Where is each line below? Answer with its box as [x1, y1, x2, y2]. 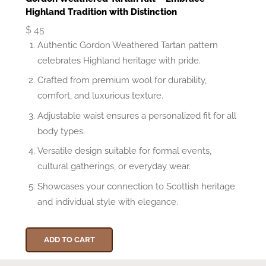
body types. [37, 125, 85, 136]
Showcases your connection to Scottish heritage [37, 180, 235, 191]
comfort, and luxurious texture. [37, 90, 163, 101]
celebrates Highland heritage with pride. [37, 55, 201, 66]
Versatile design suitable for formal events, [37, 145, 211, 156]
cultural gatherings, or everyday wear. [37, 161, 191, 172]
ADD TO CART [43, 235, 95, 245]
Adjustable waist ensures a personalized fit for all [37, 110, 236, 121]
